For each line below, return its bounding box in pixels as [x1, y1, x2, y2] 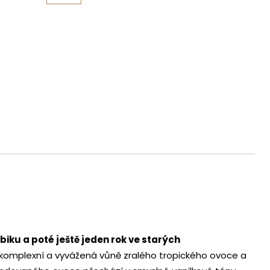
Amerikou [46, 18, 95, 33]
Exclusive [46, 36, 92, 51]
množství [46, 53, 94, 68]
